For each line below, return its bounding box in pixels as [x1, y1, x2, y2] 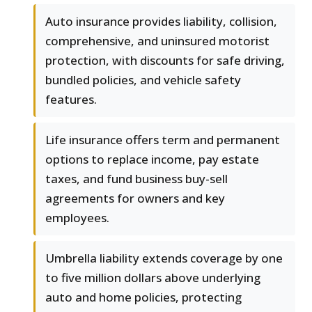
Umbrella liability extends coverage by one [45, 250, 283, 267]
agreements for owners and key [45, 190, 225, 207]
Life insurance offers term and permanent [45, 132, 280, 148]
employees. [45, 210, 109, 226]
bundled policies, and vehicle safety [45, 72, 241, 88]
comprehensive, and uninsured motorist [45, 33, 270, 49]
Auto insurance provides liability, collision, [45, 13, 277, 30]
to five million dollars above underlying [45, 270, 260, 286]
